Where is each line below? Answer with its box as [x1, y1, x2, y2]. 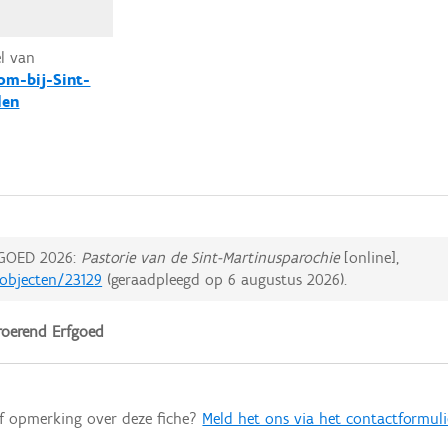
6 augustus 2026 [228, 270, 341, 290]
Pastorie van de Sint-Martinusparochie [81, 248, 340, 268]
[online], [339, 248, 400, 268]
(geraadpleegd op [102, 270, 229, 290]
